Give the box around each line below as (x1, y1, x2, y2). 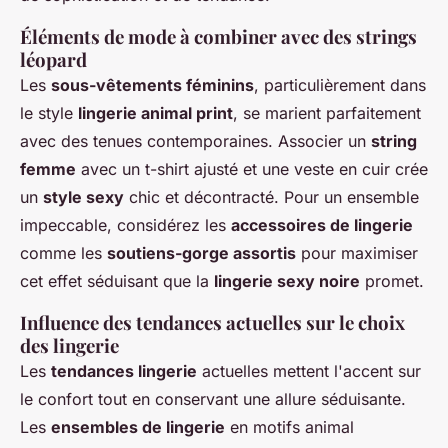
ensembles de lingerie (51, 417, 225, 438)
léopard (20, 47, 87, 73)
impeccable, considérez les (20, 215, 231, 236)
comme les (20, 243, 107, 264)
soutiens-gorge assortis (107, 243, 296, 264)
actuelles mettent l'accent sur (197, 361, 421, 382)
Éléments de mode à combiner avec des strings (20, 24, 417, 50)
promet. (360, 271, 424, 292)
